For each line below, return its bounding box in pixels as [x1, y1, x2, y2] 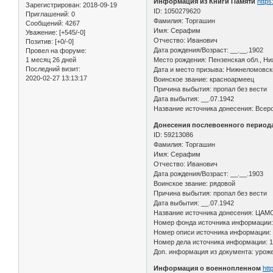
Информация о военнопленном [154, 264, 261, 272]
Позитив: [26, 37, 53, 45]
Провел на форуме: [26, 46, 87, 54]
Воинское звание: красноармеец [154, 75, 255, 83]
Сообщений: [26, 19, 63, 27]
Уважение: [26, 28, 57, 36]
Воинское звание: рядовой [154, 179, 236, 187]
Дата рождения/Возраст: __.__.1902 [154, 46, 264, 54]
